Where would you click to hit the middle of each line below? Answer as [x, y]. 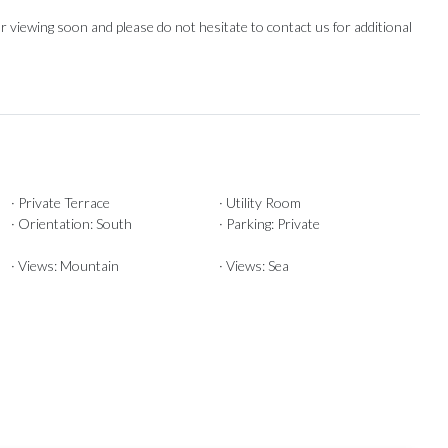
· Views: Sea [253, 266]
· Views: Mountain [64, 266]
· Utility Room [259, 203]
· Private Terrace [60, 203]
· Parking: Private [269, 224]
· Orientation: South [71, 224]
